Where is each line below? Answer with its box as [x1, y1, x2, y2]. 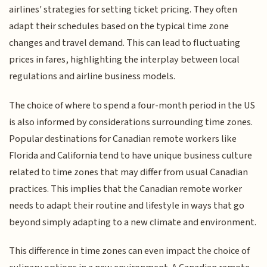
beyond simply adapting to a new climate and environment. [9, 215, 257, 229]
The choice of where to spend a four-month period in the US [9, 98, 256, 113]
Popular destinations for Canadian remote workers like [9, 131, 237, 146]
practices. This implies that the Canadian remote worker [9, 181, 243, 196]
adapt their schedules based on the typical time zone [9, 19, 229, 34]
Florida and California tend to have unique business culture [9, 148, 253, 163]
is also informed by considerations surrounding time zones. [9, 114, 253, 129]
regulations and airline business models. [9, 69, 176, 84]
